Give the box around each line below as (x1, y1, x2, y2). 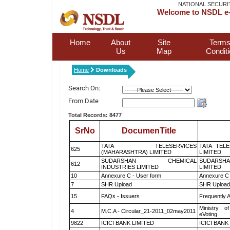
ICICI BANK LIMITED (101, 220, 154, 226)
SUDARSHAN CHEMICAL (101, 158, 197, 164)
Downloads (96, 67, 127, 73)
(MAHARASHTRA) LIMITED (101, 149, 171, 155)
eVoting (199, 211, 217, 217)
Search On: (68, 84, 100, 92)
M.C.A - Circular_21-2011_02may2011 (101, 208, 196, 214)
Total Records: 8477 (68, 112, 122, 118)
